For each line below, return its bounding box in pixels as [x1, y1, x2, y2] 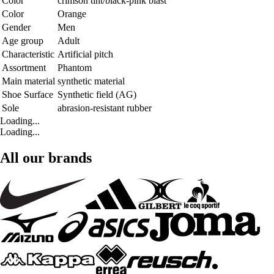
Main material [2, 75, 55, 86]
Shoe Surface [2, 89, 53, 100]
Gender [2, 21, 31, 32]
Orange [57, 8, 86, 19]
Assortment [2, 62, 46, 73]
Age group [2, 35, 43, 46]
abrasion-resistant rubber [57, 102, 152, 113]
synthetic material [57, 75, 125, 86]
